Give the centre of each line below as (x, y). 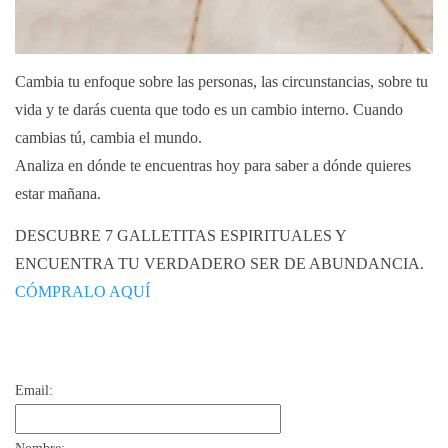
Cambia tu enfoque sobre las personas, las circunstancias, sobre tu (221, 81)
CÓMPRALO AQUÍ (82, 291)
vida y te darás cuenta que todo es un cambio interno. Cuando (209, 109)
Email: (34, 390)
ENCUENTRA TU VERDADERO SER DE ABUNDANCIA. (221, 263)
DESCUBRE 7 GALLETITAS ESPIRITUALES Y (180, 235)
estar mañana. (58, 193)
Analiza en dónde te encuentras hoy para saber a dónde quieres (213, 165)
